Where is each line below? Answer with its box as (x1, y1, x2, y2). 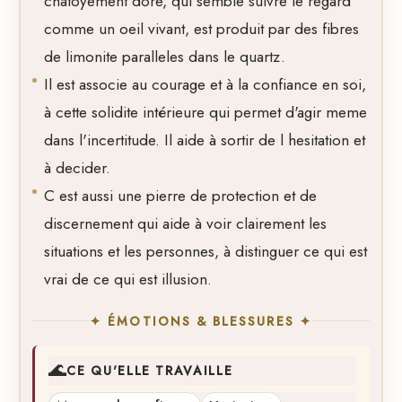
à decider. (44, 157, 111, 179)
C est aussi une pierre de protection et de (44, 185, 318, 207)
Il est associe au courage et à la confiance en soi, (44, 74, 367, 96)
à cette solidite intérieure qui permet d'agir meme (44, 101, 368, 124)
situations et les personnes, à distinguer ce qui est (44, 240, 368, 263)
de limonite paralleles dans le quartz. (44, 46, 286, 68)
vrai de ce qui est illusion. (44, 268, 213, 291)
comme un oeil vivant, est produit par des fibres (44, 18, 360, 40)
